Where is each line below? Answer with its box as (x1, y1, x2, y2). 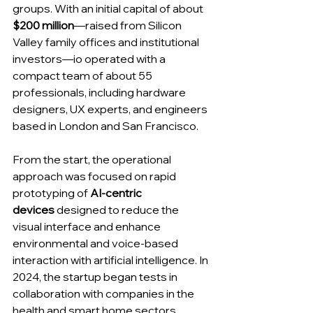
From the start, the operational (13, 152, 173, 167)
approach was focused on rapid (13, 169, 178, 184)
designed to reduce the (54, 203, 181, 217)
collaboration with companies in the (13, 286, 196, 301)
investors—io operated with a (13, 52, 168, 66)
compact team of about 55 (13, 68, 154, 83)
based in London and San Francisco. (13, 119, 198, 133)
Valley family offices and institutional (13, 35, 201, 50)
